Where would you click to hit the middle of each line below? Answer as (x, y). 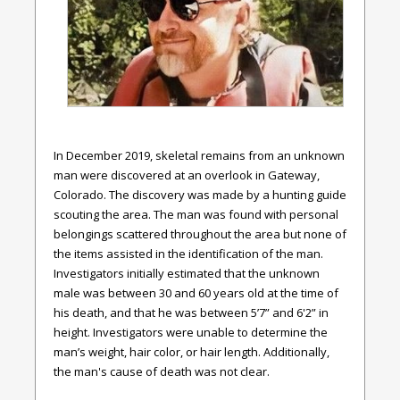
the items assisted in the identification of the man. (188, 254)
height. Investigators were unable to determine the (191, 333)
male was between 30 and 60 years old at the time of (196, 293)
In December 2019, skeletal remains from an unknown (199, 156)
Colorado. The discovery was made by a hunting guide (200, 195)
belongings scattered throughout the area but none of (200, 234)
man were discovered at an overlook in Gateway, (187, 175)
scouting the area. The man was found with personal (196, 215)
